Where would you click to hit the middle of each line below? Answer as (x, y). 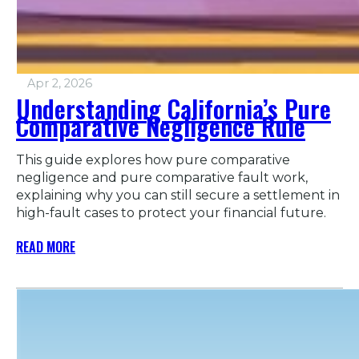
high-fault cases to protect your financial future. (171, 212)
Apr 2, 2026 (60, 83)
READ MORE (46, 246)
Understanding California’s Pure (173, 108)
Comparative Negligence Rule (161, 126)
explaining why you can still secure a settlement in (178, 195)
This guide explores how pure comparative (153, 159)
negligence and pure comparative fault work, (162, 177)
